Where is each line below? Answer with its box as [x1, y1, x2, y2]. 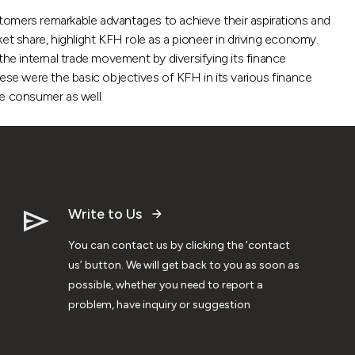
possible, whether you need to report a [68, 277, 263, 292]
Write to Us [68, 204, 142, 223]
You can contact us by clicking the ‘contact [68, 238, 290, 252]
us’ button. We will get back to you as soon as [68, 258, 300, 272]
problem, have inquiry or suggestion [68, 297, 250, 311]
